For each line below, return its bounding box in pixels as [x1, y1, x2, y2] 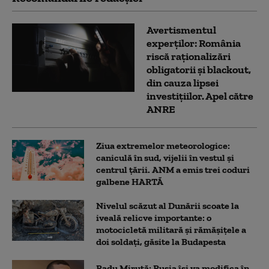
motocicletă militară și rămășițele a [96, 223, 246, 235]
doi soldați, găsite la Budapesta [96, 235, 226, 247]
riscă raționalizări [147, 49, 231, 63]
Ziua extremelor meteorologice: [96, 139, 230, 151]
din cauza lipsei [147, 76, 219, 89]
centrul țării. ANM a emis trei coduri [96, 163, 250, 175]
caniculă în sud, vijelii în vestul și [96, 151, 234, 163]
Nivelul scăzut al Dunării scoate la [96, 199, 239, 211]
